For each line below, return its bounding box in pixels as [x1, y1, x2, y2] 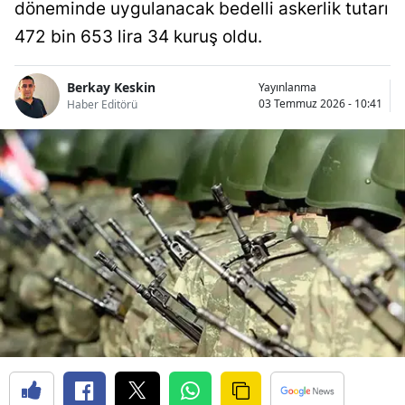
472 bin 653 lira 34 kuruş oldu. [14, 25, 262, 47]
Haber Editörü [67, 97, 137, 113]
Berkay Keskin [67, 79, 155, 97]
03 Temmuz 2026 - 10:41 [259, 95, 382, 111]
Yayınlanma [259, 79, 316, 95]
